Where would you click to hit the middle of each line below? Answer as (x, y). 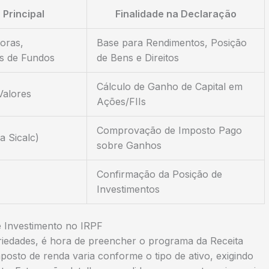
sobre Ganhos (129, 145)
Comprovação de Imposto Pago (169, 130)
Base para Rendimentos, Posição (172, 42)
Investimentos (128, 189)
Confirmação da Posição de (159, 174)
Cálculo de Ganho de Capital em (170, 86)
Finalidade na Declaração (176, 14)
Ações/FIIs (121, 101)
